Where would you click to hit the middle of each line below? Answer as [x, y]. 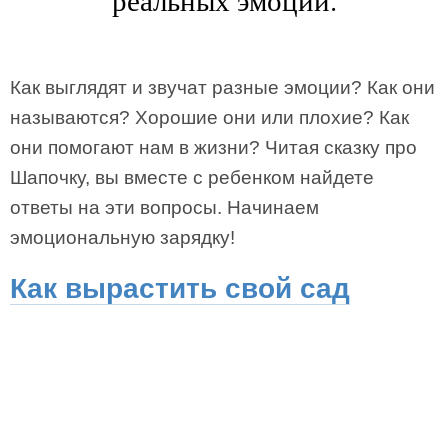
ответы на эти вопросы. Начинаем [164, 207]
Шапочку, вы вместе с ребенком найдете [192, 177]
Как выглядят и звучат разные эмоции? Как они [222, 87]
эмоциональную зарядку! [122, 237]
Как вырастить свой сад [180, 288]
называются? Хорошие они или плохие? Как [209, 117]
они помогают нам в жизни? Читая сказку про [213, 147]
